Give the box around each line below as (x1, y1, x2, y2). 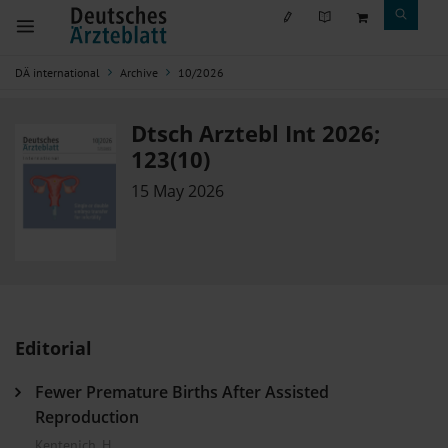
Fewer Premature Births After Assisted (35, 380, 329, 403)
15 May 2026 (131, 180, 225, 202)
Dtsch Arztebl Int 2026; (131, 118, 381, 149)
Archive (120, 65, 158, 80)
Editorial (15, 335, 92, 360)
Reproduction (35, 405, 139, 428)
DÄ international (15, 65, 100, 80)
